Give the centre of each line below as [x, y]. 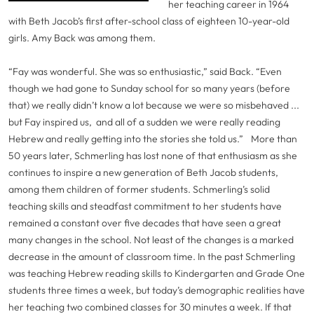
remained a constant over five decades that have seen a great [145, 223]
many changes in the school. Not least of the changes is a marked [151, 240]
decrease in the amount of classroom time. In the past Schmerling [152, 257]
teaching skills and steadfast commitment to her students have [145, 206]
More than [274, 139]
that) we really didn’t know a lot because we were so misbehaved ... [154, 105]
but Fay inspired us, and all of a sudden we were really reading [144, 122]
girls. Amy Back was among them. [83, 38]
